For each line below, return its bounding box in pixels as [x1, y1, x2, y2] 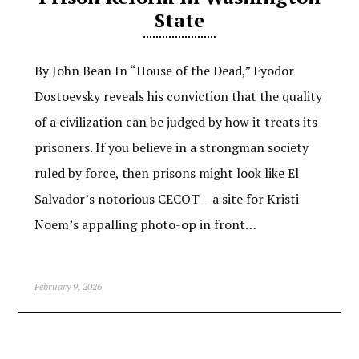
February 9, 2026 [34, 280, 102, 293]
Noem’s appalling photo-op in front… [34, 216, 256, 234]
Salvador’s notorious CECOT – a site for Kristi [34, 190, 299, 208]
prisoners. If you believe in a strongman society [34, 139, 309, 157]
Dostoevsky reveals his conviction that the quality [34, 87, 322, 106]
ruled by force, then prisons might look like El [34, 164, 299, 183]
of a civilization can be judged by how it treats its [34, 113, 317, 131]
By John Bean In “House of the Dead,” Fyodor [34, 62, 294, 80]
